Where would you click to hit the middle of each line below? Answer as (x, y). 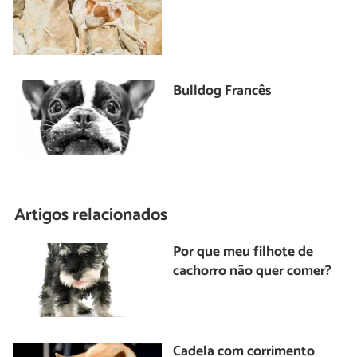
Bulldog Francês (222, 91)
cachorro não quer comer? (253, 271)
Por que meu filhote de (243, 252)
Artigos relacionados (91, 216)
